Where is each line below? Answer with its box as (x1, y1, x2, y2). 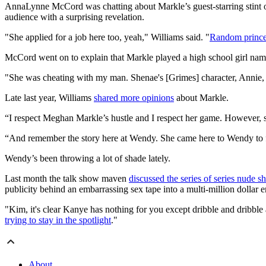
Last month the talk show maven (5, 173, 129, 184)
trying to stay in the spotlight (5, 215, 111, 226)
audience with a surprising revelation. (5, 12, 144, 23)
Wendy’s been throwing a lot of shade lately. (5, 153, 170, 164)
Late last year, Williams (5, 93, 94, 103)
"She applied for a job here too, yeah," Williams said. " (5, 32, 210, 43)
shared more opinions (94, 93, 174, 103)
